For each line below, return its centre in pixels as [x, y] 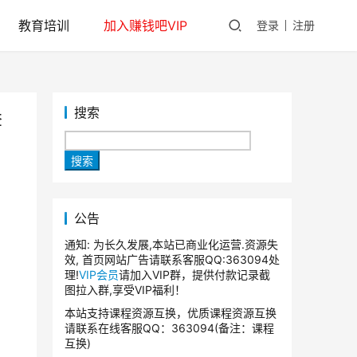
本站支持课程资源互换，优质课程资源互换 [171, 313]
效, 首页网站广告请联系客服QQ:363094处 [172, 260]
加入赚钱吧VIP [145, 25]
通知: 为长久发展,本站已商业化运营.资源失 [171, 245]
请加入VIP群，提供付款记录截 [194, 275]
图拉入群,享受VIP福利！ [125, 290]
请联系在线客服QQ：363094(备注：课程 [169, 328]
